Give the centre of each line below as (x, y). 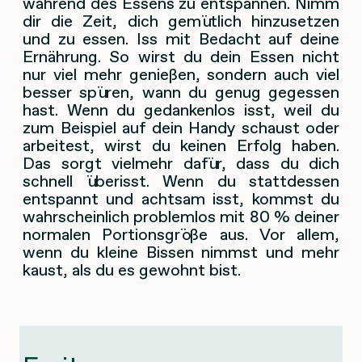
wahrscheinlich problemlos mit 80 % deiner (181, 217)
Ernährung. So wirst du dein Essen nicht (181, 57)
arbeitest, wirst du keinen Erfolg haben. (181, 146)
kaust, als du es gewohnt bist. (132, 270)
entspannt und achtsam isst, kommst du (181, 199)
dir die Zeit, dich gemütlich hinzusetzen (181, 21)
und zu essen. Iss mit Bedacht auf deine (181, 39)
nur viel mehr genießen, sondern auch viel (181, 75)
